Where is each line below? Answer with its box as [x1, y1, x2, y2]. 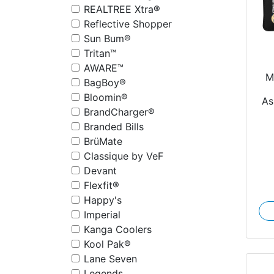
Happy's [84, 194, 122, 206]
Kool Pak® [84, 238, 131, 250]
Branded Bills [84, 120, 144, 133]
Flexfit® [84, 179, 119, 191]
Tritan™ [84, 47, 116, 59]
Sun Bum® [84, 32, 131, 45]
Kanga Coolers [84, 223, 152, 235]
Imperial [84, 209, 120, 221]
